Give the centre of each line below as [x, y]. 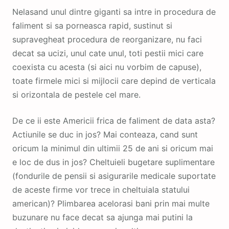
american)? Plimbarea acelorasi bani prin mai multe [111, 203]
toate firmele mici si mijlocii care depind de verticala [114, 81]
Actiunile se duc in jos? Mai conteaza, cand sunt [105, 134]
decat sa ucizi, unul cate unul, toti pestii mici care [108, 53]
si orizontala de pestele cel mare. [76, 94]
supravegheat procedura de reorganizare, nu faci [107, 39]
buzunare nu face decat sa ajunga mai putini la [102, 217]
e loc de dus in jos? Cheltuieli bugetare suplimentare [113, 162]
